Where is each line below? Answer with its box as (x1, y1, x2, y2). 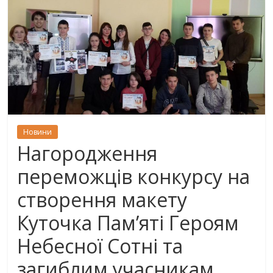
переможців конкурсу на (17, 163, 250, 190)
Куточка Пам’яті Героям (17, 210, 239, 236)
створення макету (17, 186, 188, 213)
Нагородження (17, 140, 158, 167)
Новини (23, 127, 52, 138)
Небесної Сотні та (17, 233, 183, 260)
